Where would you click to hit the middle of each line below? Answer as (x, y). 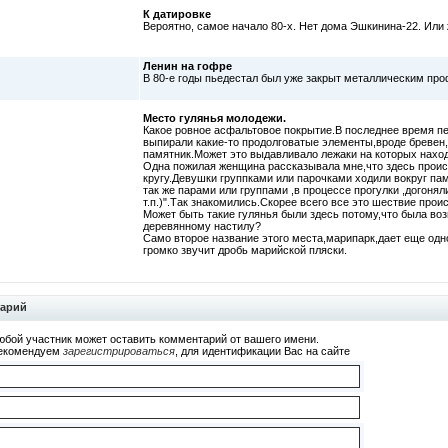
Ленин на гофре (187, 66)
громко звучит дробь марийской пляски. (245, 250)
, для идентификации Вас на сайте (262, 351)
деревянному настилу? (202, 226)
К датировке (177, 14)
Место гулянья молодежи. (214, 118)
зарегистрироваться (119, 351)
